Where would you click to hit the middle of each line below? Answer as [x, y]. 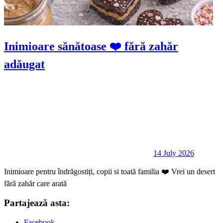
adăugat [24, 64]
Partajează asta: [37, 203]
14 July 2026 [174, 153]
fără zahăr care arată [35, 184]
